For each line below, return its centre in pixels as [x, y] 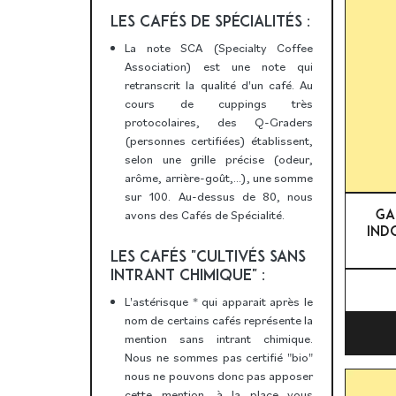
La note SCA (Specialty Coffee [219, 48]
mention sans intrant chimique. [219, 339]
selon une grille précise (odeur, [219, 160]
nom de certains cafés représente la [219, 320]
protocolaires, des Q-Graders [219, 122]
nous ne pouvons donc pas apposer [219, 376]
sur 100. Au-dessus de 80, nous [219, 197]
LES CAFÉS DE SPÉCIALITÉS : [210, 20]
